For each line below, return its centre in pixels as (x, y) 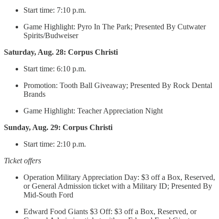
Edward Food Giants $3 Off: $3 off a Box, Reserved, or (110, 212)
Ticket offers (22, 161)
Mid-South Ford (48, 195)
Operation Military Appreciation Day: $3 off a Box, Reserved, (119, 177)
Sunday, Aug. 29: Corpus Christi (58, 128)
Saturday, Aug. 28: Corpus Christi (61, 52)
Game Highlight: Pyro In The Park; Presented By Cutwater (115, 27)
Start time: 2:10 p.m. (56, 144)
